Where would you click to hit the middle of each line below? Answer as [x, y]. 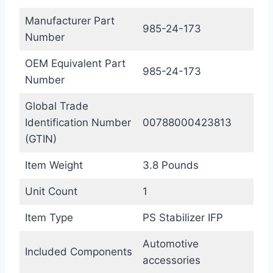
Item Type [49, 218]
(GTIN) [41, 139]
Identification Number [78, 123]
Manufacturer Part [69, 21]
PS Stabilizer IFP [183, 218]
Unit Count [51, 192]
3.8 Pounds [170, 165]
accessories [171, 261]
